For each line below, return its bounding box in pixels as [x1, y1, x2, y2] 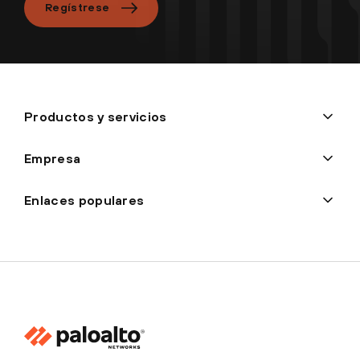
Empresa [24, 150, 81, 166]
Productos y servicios [24, 108, 167, 124]
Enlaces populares [24, 192, 145, 207]
